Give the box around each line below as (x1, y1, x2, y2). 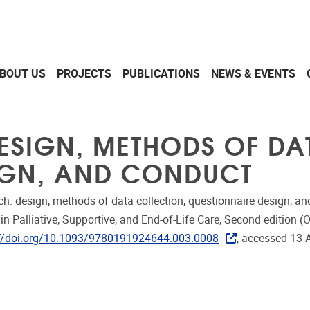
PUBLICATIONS (122, 66, 200, 80)
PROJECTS (57, 66, 111, 80)
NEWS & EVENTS (211, 66, 295, 80)
